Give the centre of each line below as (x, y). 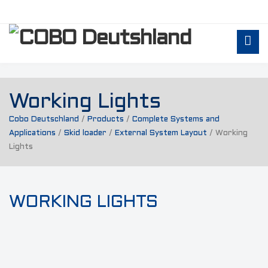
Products (106, 120)
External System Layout (161, 133)
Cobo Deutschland (44, 120)
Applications (32, 133)
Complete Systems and (176, 120)
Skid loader (85, 133)
